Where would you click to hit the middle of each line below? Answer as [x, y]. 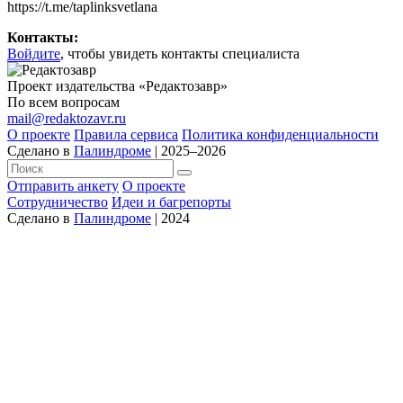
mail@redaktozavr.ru [67, 118]
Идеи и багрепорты [171, 201]
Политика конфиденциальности [280, 134]
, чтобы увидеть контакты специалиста [180, 53]
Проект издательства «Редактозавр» [117, 85]
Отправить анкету [63, 185]
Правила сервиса [126, 134]
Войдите [34, 53]
